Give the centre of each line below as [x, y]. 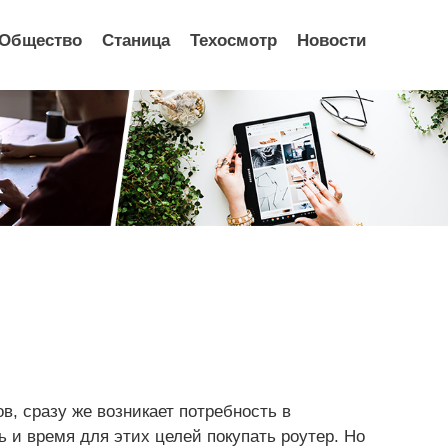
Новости [331, 40]
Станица [136, 40]
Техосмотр [233, 40]
